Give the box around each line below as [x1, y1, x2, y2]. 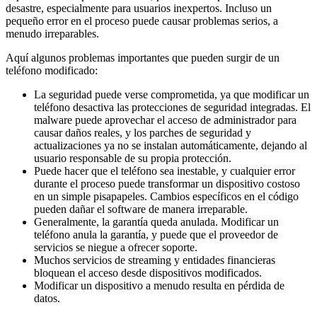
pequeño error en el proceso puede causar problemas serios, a [6, 15, 278, 28]
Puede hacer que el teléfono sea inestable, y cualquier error [34, 165, 295, 178]
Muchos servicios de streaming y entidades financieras [34, 254, 275, 267]
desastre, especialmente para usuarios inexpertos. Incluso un [6, 2, 272, 15]
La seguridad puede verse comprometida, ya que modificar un [34, 88, 309, 101]
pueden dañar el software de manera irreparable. [34, 203, 248, 216]
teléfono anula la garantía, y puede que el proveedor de [34, 229, 278, 241]
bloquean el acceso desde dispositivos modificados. [34, 267, 262, 279]
